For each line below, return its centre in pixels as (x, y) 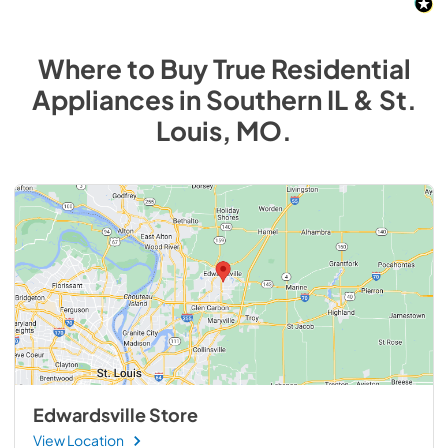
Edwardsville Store (115, 414)
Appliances (102, 99)
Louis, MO (219, 130)
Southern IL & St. (311, 99)
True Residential (311, 68)
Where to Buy (125, 68)
